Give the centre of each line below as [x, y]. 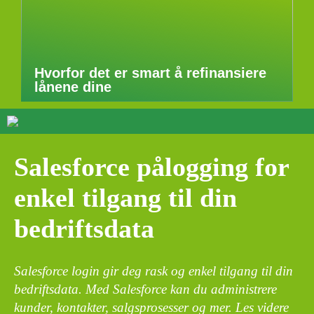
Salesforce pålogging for [151, 167]
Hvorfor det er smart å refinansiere [150, 73]
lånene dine [73, 87]
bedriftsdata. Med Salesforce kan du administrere [145, 289]
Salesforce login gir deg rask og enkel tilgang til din [153, 271]
